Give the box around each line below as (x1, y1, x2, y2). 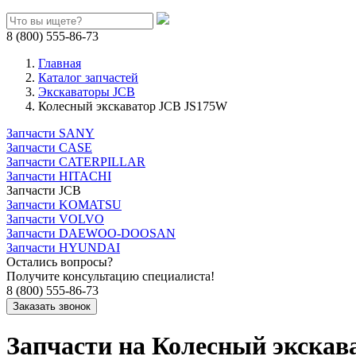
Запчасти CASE (6, 141, 92, 154)
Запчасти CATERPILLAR (6, 155, 145, 168)
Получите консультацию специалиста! (6, 269, 215, 283)
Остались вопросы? (6, 255, 113, 269)
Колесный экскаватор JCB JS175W (38, 99, 227, 113)
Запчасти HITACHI (6, 169, 111, 183)
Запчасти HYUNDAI (6, 241, 120, 254)
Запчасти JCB (6, 184, 81, 197)
